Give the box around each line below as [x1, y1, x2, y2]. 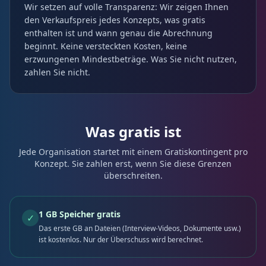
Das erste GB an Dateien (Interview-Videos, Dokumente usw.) [39, 223, 241, 233]
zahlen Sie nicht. [24, 66, 90, 78]
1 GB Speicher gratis [39, 208, 121, 220]
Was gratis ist [85, 122, 181, 141]
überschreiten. [103, 170, 163, 181]
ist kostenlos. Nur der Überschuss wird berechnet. [39, 235, 203, 245]
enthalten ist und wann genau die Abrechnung [24, 27, 213, 39]
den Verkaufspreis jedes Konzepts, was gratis [24, 14, 205, 26]
